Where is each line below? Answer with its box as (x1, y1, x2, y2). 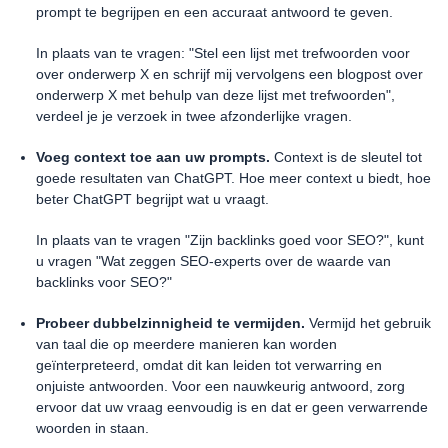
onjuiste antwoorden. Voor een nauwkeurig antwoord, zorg (36, 378, 405, 395)
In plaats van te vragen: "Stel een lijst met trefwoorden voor (36, 45, 410, 62)
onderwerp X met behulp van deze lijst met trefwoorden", (36, 87, 395, 104)
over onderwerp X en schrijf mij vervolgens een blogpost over (36, 66, 423, 83)
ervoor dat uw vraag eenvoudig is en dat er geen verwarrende (36, 399, 428, 416)
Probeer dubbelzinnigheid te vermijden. (36, 315, 305, 332)
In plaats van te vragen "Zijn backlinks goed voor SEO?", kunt (36, 232, 424, 249)
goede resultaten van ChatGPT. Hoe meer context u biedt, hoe (36, 170, 431, 187)
